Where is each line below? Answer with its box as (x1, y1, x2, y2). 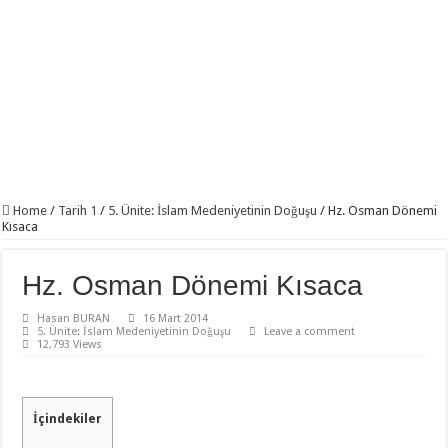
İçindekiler (33, 412, 103, 426)
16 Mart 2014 (143, 312, 209, 325)
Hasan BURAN (37, 312, 111, 325)
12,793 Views (37, 338, 103, 351)
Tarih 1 (58, 203, 98, 218)
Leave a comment (264, 325, 356, 338)
